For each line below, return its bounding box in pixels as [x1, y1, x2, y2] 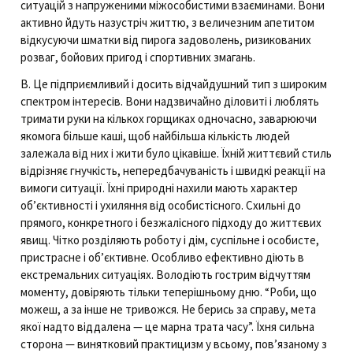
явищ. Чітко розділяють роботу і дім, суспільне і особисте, [20, 232, 319, 247]
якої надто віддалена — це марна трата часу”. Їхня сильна [20, 318, 314, 334]
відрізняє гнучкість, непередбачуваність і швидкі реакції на [20, 162, 325, 178]
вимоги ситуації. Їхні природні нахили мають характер [20, 180, 298, 195]
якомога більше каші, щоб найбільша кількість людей [20, 128, 290, 143]
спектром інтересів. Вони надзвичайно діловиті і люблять [20, 93, 319, 109]
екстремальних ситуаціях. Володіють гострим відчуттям [20, 266, 310, 282]
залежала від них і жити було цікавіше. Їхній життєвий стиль [20, 145, 332, 161]
